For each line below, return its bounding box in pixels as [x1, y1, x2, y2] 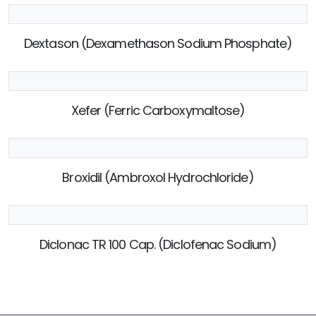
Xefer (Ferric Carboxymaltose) [71, 101, 245, 119]
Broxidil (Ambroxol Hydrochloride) [62, 168, 254, 186]
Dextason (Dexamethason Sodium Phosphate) [24, 34, 292, 52]
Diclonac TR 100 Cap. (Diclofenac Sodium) [39, 235, 276, 253]
